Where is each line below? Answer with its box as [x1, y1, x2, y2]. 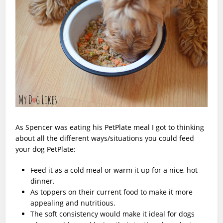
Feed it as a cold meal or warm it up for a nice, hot [30, 165, 198, 175]
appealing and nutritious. [30, 198, 116, 208]
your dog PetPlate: [15, 144, 76, 154]
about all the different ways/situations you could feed [15, 133, 195, 143]
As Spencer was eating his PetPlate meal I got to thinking [15, 122, 205, 132]
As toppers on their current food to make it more [30, 187, 193, 197]
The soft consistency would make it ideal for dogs [30, 209, 195, 219]
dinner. [30, 176, 55, 186]
